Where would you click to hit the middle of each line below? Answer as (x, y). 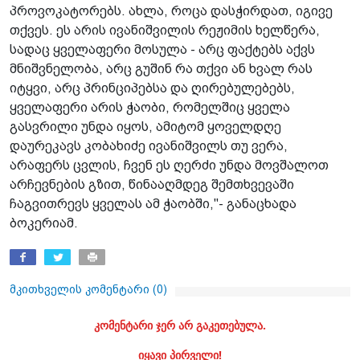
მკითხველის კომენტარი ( (83, 289)
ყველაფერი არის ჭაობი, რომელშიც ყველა (150, 107)
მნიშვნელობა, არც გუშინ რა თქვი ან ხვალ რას (161, 68)
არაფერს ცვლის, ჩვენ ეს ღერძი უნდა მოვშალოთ (169, 165)
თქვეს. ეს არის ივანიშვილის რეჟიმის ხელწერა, (165, 30)
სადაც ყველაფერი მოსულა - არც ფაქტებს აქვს (162, 49)
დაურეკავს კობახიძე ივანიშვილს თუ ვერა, (149, 145)
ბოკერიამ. (44, 223)
